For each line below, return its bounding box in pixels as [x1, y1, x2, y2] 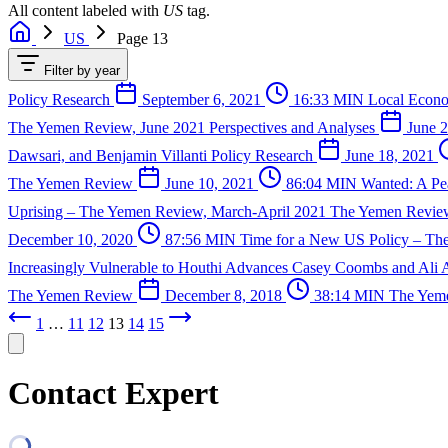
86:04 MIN [282, 174, 361, 192]
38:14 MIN [310, 286, 389, 304]
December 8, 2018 [161, 286, 286, 304]
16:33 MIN [289, 90, 368, 108]
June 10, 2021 [161, 174, 258, 192]
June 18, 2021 [341, 146, 438, 164]
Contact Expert [8, 375, 219, 412]
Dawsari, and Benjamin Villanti [8, 146, 211, 164]
